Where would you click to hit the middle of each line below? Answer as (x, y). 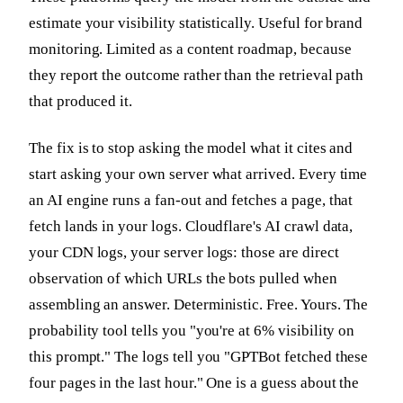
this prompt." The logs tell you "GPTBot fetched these (199, 356)
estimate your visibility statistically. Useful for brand (196, 22)
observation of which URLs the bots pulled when (183, 278)
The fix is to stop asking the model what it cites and (191, 148)
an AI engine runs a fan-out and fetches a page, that (191, 200)
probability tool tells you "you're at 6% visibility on (192, 330)
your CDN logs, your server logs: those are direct (184, 252)
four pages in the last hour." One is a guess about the (194, 382)
